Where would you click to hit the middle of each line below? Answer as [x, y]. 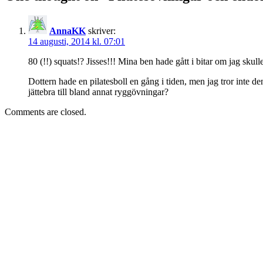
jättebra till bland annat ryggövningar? [98, 92]
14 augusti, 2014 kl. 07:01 [77, 42]
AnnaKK [68, 31]
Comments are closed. [45, 112]
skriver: [102, 31]
